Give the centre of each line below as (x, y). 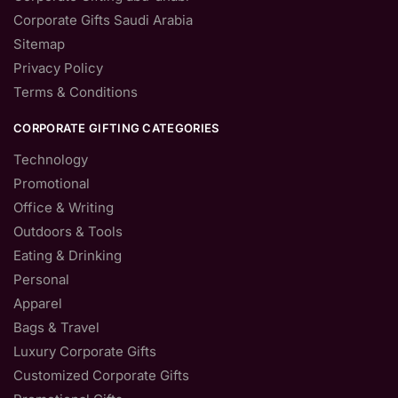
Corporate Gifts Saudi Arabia (103, 20)
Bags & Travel (56, 327)
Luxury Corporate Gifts (85, 351)
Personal (41, 279)
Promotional (52, 183)
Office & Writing (64, 207)
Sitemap (39, 44)
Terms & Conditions (76, 92)
